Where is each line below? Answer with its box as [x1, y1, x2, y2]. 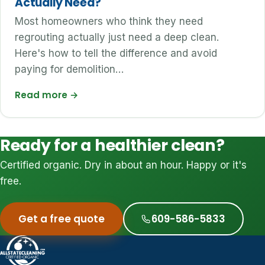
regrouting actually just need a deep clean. [15, 31, 219, 43]
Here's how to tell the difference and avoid [15, 47, 217, 59]
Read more [15, 88, 70, 101]
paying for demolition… [15, 63, 124, 75]
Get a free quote [18, 211, 105, 226]
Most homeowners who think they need [15, 15, 203, 27]
